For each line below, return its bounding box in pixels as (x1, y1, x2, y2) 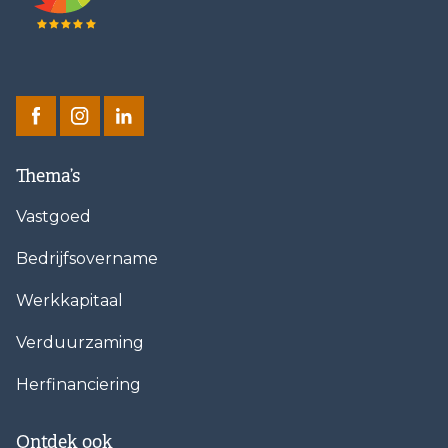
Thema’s (16, 164, 80, 187)
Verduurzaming (16, 332, 144, 352)
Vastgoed (16, 206, 91, 226)
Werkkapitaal (16, 290, 123, 310)
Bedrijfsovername (16, 248, 158, 268)
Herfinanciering (16, 374, 141, 394)
